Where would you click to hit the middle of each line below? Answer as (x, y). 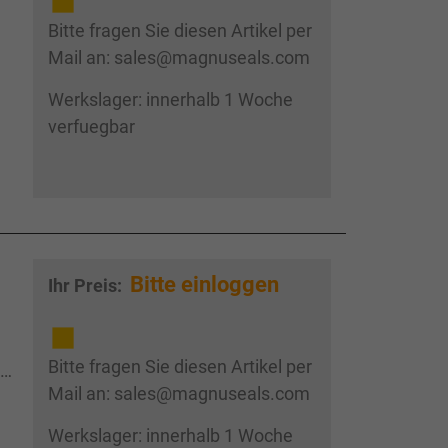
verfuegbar (91, 127)
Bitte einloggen (204, 284)
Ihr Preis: (86, 285)
